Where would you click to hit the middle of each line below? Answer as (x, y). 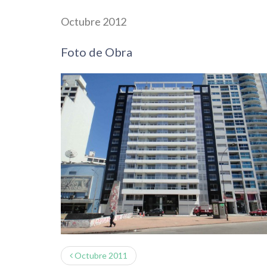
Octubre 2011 (100, 255)
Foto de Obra (97, 52)
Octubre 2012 (94, 21)
